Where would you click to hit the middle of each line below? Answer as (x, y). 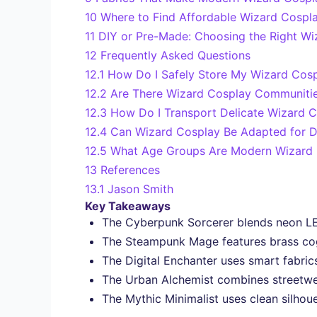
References (130, 169)
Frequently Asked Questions (175, 55)
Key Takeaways (128, 206)
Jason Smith (140, 189)
